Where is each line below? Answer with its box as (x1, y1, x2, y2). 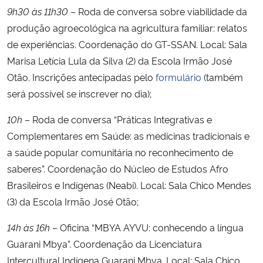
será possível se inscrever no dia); (7, 86, 151, 100)
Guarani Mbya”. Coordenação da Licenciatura (7, 237, 202, 250)
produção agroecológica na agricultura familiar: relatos (7, 21, 247, 34)
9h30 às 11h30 (7, 4, 68, 18)
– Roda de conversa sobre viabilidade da (68, 4, 247, 18)
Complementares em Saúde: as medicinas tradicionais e (7, 129, 249, 142)
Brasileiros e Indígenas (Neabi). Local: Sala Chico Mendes (7, 178, 251, 191)
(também (201, 70, 243, 83)
